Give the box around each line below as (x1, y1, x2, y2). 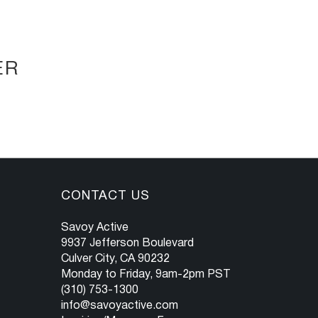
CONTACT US (61, 190, 150, 203)
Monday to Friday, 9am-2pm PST (61, 270, 231, 280)
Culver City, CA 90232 (61, 254, 170, 265)
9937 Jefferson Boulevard (61, 238, 194, 249)
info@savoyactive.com (61, 301, 178, 312)
